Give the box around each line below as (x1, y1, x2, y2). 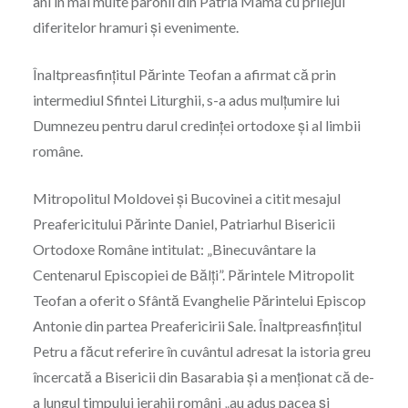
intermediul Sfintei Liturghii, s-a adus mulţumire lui (32, 91, 340, 109)
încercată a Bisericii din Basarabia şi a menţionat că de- (32, 368, 374, 386)
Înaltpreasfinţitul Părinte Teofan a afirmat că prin (32, 66, 336, 84)
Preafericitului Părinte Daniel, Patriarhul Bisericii (32, 215, 335, 233)
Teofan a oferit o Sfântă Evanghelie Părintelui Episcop (32, 291, 366, 310)
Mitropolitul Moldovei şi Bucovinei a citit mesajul (32, 189, 341, 208)
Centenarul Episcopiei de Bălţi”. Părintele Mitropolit (32, 266, 354, 284)
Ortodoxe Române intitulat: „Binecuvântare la (32, 240, 316, 259)
